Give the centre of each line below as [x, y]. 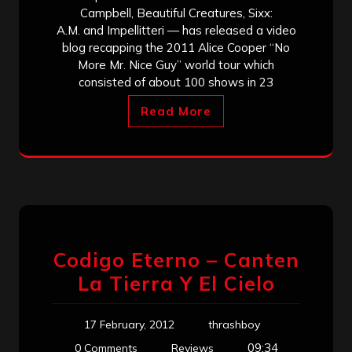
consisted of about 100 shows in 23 [176, 82]
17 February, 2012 [129, 324]
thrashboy [234, 324]
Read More [176, 111]
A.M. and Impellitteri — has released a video [176, 30]
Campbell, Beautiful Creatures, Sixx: [176, 13]
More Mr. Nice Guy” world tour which [176, 64]
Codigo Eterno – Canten [176, 259]
